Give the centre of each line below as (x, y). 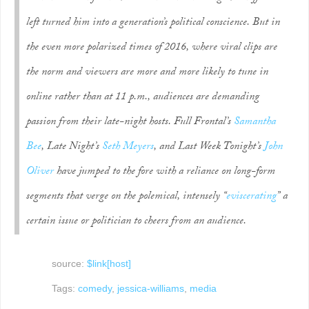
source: (69, 264)
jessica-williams (150, 289)
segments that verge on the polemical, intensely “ (126, 197)
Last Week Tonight (217, 147)
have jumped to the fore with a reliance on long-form (165, 172)
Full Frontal (200, 122)
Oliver (40, 172)
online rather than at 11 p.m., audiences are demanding (143, 98)
